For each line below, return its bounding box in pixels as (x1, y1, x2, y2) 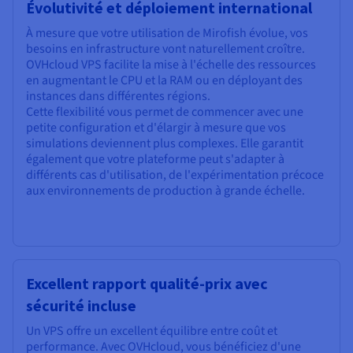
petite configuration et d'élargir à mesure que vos (26, 119, 286, 137)
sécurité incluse (26, 295, 136, 316)
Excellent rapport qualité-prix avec (26, 273, 268, 294)
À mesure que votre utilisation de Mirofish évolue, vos (26, 24, 308, 43)
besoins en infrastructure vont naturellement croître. (26, 40, 305, 58)
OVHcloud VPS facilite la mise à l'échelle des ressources (26, 56, 316, 74)
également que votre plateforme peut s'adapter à (26, 150, 284, 169)
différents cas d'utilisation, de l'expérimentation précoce (26, 166, 324, 184)
